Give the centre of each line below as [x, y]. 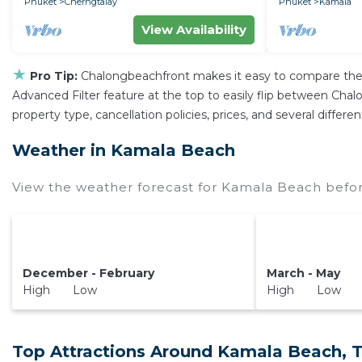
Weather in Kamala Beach [124, 150]
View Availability [194, 29]
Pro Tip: [54, 76]
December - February [89, 274]
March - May [304, 274]
